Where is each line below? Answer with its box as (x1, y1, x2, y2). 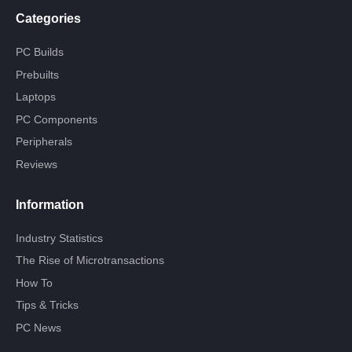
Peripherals (16, 135, 72, 148)
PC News (16, 321, 61, 334)
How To (16, 276, 53, 289)
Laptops (16, 90, 56, 104)
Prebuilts (16, 68, 59, 81)
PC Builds (16, 46, 64, 59)
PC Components (16, 112, 97, 126)
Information (16, 197, 84, 211)
